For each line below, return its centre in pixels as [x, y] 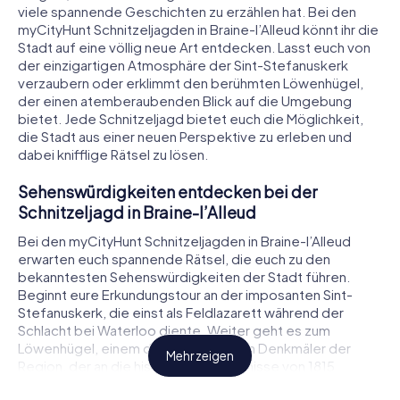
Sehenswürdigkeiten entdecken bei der [167, 192]
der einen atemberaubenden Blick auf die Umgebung [185, 101]
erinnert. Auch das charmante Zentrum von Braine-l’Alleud [196, 383]
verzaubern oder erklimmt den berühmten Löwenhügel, [191, 83]
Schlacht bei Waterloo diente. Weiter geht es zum [174, 329]
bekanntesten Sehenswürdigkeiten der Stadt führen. [184, 276]
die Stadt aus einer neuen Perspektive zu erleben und [185, 137]
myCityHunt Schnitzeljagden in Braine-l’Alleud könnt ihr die [198, 29]
